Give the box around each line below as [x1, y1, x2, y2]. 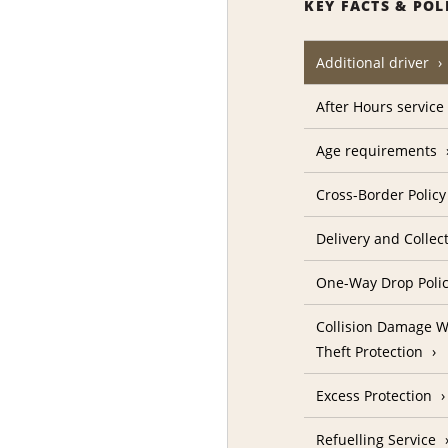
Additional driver [316, 53, 430, 73]
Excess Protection [316, 386, 433, 406]
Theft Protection [316, 342, 424, 362]
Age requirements [316, 141, 438, 161]
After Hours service [316, 97, 445, 117]
